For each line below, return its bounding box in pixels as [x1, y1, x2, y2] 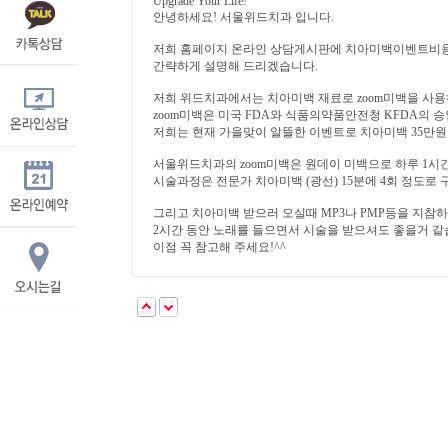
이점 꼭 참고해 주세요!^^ [153, 240, 286, 254]
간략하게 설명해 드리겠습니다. [153, 59, 318, 73]
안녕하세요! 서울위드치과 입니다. [153, 10, 334, 24]
